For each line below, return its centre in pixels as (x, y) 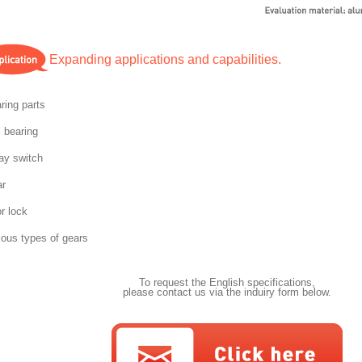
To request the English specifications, (227, 283)
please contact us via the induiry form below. (227, 293)
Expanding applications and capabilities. (165, 59)
